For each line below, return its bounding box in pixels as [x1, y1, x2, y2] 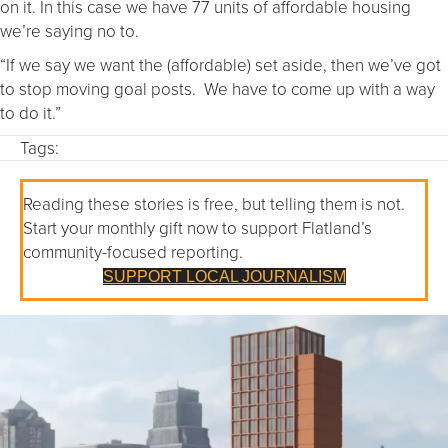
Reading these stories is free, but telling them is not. [23, 191, 405, 215]
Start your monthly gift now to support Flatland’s [23, 215, 372, 239]
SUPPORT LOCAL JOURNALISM [102, 267, 346, 285]
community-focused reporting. [23, 239, 243, 263]
